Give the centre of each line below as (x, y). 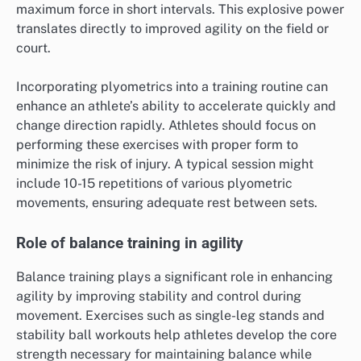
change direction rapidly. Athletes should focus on (166, 125)
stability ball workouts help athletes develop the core (176, 335)
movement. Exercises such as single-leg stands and (170, 316)
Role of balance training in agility (130, 244)
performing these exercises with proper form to (157, 144)
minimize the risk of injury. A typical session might (165, 164)
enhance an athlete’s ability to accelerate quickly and (176, 106)
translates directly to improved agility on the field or (172, 28)
